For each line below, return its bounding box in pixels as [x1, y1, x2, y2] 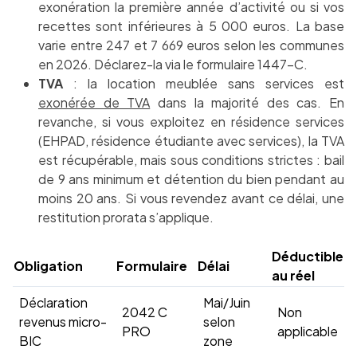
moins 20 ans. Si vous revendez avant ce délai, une [38, 190, 344, 207]
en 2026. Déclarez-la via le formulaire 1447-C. [38, 56, 308, 73]
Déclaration [19, 294, 88, 312]
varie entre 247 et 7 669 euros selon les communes [38, 37, 344, 54]
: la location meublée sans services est [63, 75, 344, 92]
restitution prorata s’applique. [38, 209, 214, 226]
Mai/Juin [203, 294, 250, 312]
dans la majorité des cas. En [150, 94, 344, 112]
